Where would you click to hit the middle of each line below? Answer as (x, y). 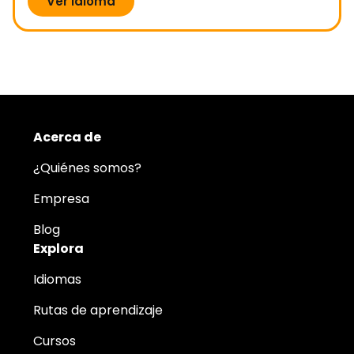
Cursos (55, 341)
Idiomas (57, 279)
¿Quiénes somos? (87, 168)
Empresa (61, 198)
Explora (58, 248)
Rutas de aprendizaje (98, 310)
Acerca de (67, 137)
